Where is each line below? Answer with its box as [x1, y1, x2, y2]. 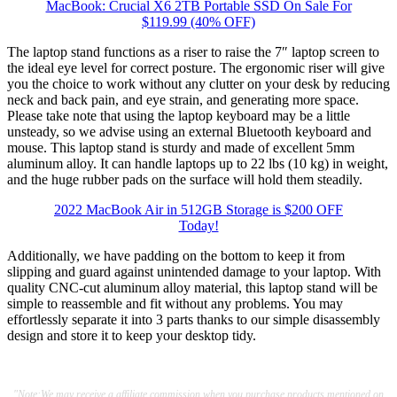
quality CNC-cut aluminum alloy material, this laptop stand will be [7, 280, 378, 296]
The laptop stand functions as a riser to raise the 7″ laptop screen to [7, 44, 379, 60]
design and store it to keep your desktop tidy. [7, 328, 256, 344]
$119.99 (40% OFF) [142, 14, 255, 30]
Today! [178, 218, 219, 234]
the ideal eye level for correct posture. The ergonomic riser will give [7, 60, 385, 76]
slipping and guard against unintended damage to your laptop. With [7, 264, 381, 280]
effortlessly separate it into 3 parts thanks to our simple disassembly [7, 312, 380, 328]
